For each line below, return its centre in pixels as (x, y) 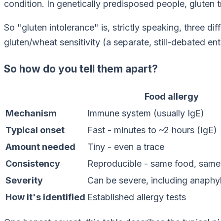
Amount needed (40, 147)
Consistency (33, 164)
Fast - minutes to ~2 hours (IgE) (152, 130)
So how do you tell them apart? (81, 69)
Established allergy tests (137, 197)
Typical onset (35, 130)
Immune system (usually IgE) (146, 113)
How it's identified (45, 197)
